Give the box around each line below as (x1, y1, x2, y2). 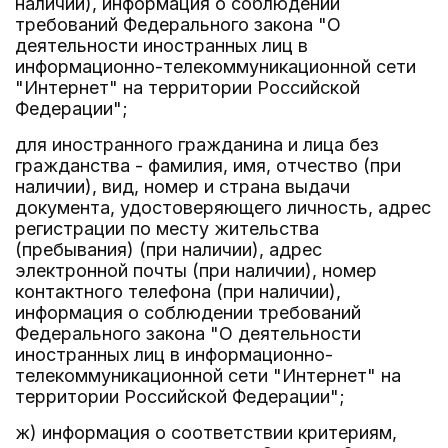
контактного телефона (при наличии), (15, 281, 341, 302)
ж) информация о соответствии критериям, (15, 422, 397, 443)
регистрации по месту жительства (15, 218, 319, 239)
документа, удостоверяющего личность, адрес (15, 197, 431, 218)
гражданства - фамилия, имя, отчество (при (15, 155, 401, 176)
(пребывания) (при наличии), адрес (15, 239, 322, 260)
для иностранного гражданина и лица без (15, 134, 379, 155)
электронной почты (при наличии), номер (15, 260, 377, 281)
